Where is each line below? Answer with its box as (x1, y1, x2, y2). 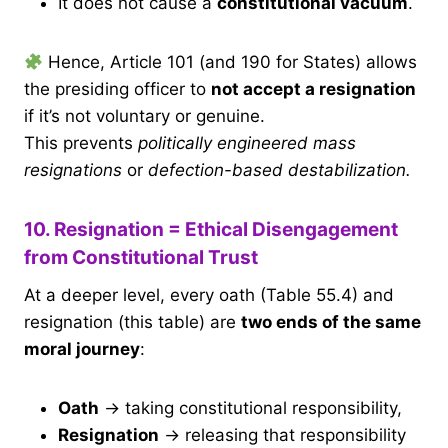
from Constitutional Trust (24, 246, 258, 270)
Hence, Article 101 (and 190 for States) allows (43, 52, 418, 73)
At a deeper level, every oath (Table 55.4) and (24, 284, 394, 305)
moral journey (24, 338, 140, 359)
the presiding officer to (24, 79, 211, 100)
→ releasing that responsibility (159, 424, 406, 445)
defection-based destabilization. (148, 160, 411, 181)
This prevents (24, 133, 138, 154)
